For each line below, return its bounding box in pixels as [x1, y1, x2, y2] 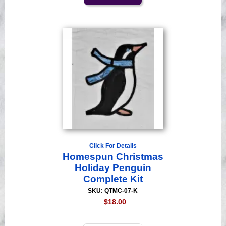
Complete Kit [83, 174, 143, 185]
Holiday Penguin [74, 162, 151, 174]
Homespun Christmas [62, 151, 163, 162]
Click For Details [89, 142, 137, 150]
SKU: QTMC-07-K [88, 187, 138, 195]
